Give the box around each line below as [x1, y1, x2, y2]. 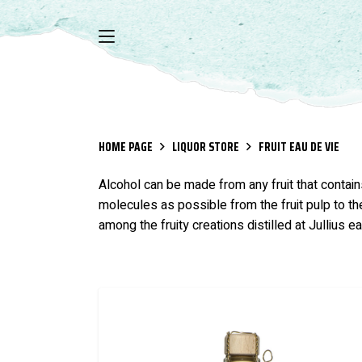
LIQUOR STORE [172, 137, 239, 157]
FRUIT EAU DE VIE [259, 137, 339, 157]
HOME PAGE [99, 137, 153, 157]
